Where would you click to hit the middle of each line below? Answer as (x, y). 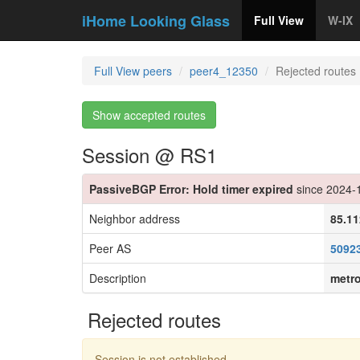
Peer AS (110, 248)
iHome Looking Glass (156, 21)
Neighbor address (135, 219)
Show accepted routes (149, 115)
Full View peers (133, 71)
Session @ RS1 (149, 155)
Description (118, 278)
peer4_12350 (224, 71)
